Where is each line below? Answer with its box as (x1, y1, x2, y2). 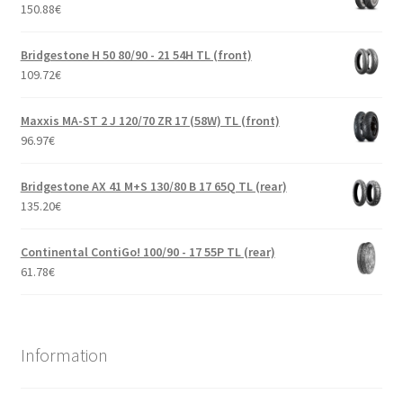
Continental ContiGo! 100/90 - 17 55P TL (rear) (20, 243, 275, 260)
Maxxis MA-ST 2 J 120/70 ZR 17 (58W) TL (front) (20, 112, 280, 129)
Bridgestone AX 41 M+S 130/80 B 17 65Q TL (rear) (20, 177, 287, 194)
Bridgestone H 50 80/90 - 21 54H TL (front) (20, 46, 252, 63)
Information (20, 344, 108, 367)
